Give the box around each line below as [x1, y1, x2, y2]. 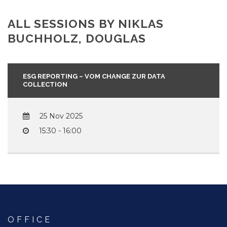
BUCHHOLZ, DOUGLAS [8, 31, 146, 46]
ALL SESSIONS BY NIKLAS [8, 17, 164, 31]
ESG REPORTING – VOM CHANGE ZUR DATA [23, 72, 165, 81]
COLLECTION [23, 81, 67, 89]
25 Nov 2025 [40, 111, 83, 121]
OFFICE [8, 215, 52, 225]
